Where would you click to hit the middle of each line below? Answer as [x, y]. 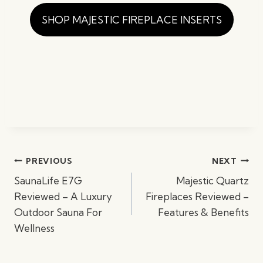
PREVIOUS [49, 161]
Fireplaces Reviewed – [197, 196]
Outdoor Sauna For [58, 212]
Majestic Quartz [213, 181]
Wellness [34, 228]
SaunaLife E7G [48, 181]
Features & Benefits [203, 212]
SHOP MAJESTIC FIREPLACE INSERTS [131, 20]
